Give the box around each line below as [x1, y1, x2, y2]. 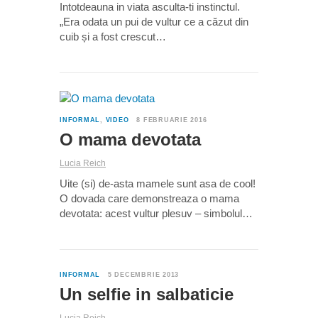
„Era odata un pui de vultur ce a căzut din [60, 16, 248, 28]
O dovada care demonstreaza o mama [60, 192, 239, 205]
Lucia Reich [60, 158, 106, 169]
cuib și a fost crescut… [60, 31, 166, 43]
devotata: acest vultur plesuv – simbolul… [60, 207, 253, 220]
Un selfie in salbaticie [60, 285, 234, 305]
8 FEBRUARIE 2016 [136, 116, 207, 124]
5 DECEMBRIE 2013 [107, 271, 180, 279]
